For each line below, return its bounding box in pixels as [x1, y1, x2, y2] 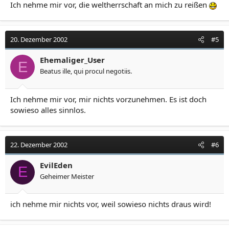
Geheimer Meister [40, 171, 94, 181]
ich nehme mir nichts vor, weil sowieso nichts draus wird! [10, 199, 211, 209]
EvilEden [40, 159, 73, 170]
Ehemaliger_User [40, 55, 105, 65]
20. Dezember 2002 [10, 35, 67, 44]
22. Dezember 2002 [10, 140, 67, 149]
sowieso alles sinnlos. [10, 104, 86, 115]
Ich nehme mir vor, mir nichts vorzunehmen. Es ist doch [10, 94, 207, 104]
